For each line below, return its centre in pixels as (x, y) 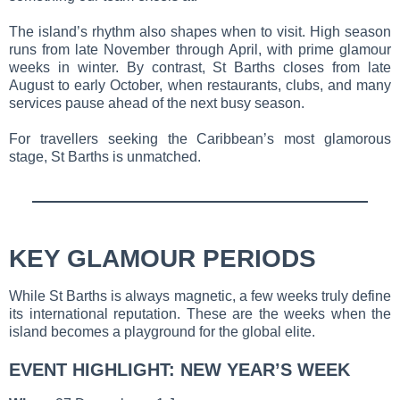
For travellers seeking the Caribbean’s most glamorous (200, 139)
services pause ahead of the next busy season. (157, 103)
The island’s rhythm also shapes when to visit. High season (200, 32)
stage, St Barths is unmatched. (105, 157)
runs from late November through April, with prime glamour (200, 50)
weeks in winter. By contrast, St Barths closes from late (200, 67)
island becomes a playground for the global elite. (162, 331)
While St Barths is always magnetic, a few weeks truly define (200, 296)
